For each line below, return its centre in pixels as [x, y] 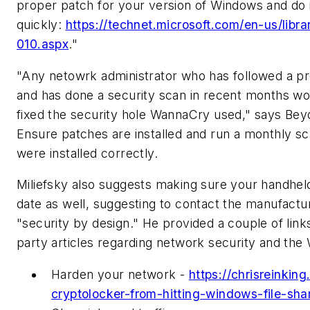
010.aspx [43, 44]
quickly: [41, 25]
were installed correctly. [89, 153]
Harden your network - [120, 274]
